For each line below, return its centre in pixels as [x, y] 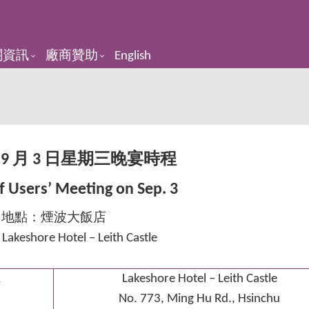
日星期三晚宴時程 [110, 160]
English [133, 56]
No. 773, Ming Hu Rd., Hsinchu [199, 299]
